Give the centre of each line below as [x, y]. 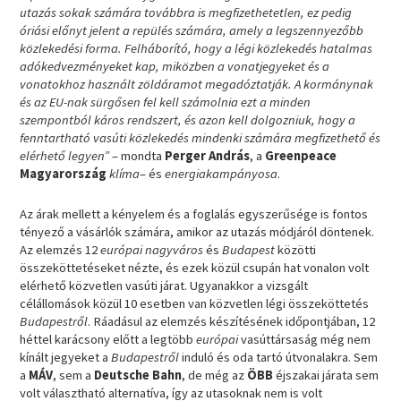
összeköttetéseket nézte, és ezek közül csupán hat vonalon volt [195, 268]
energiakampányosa [222, 173]
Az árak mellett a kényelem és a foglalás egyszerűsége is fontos [194, 214]
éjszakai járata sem [328, 375]
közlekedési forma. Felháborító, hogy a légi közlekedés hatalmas [196, 48]
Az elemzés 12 [60, 250]
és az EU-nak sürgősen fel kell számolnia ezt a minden [166, 102]
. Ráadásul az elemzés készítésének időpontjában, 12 [232, 322]
